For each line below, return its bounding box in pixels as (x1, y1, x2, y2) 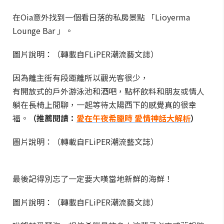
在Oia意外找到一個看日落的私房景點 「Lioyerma (12, 11, 190, 23)
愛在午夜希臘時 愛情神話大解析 (76, 112, 190, 124)
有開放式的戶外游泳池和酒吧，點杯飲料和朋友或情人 (12, 85, 204, 97)
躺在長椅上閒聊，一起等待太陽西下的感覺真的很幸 (12, 98, 196, 110)
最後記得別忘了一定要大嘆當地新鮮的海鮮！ (12, 172, 172, 184)
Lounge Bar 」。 (12, 24, 73, 36)
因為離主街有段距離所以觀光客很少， (12, 71, 148, 83)
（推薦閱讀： (28, 112, 76, 124)
